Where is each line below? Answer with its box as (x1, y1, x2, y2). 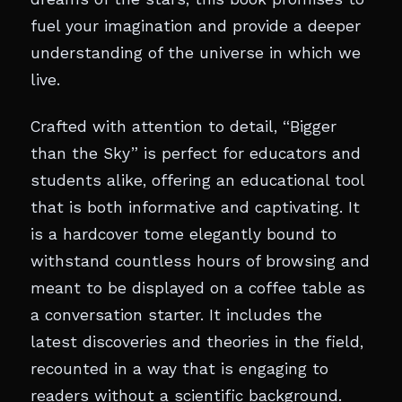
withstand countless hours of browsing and (31, 252, 370, 270)
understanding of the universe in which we (31, 44, 361, 62)
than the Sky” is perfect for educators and (31, 144, 361, 162)
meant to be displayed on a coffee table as (31, 279, 365, 297)
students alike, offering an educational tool (31, 171, 364, 189)
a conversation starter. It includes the (31, 306, 322, 324)
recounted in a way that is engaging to (31, 360, 328, 378)
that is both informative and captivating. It (31, 198, 360, 216)
